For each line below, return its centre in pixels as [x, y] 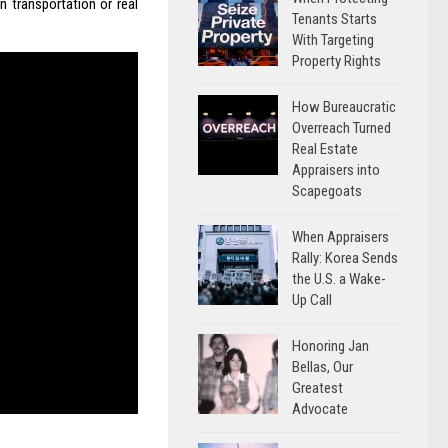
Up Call [312, 300]
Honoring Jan [330, 346]
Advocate [320, 409]
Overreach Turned [341, 128]
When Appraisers [340, 237]
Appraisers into [336, 170]
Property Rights [336, 61]
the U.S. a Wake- [339, 279]
